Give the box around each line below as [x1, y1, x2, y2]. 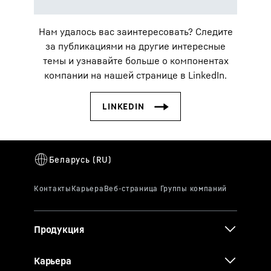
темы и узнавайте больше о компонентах [42, 54, 229, 67]
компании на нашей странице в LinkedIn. [44, 69, 227, 81]
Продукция [34, 223, 84, 235]
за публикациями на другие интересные [45, 40, 226, 52]
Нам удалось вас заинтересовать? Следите [38, 25, 233, 38]
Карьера [34, 255, 71, 267]
